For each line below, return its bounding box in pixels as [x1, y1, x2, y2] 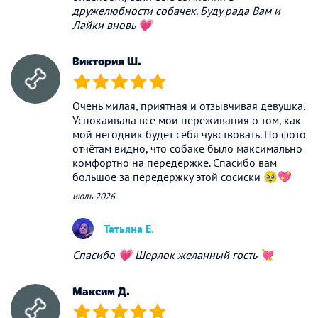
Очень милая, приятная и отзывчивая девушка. [72, 98, 305, 113]
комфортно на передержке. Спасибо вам [72, 155, 277, 170]
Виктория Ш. [72, 53, 141, 69]
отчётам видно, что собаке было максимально [72, 141, 302, 155]
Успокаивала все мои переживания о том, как [72, 112, 301, 127]
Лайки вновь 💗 [72, 17, 152, 32]
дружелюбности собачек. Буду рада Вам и [72, 3, 280, 18]
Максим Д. [72, 283, 130, 299]
